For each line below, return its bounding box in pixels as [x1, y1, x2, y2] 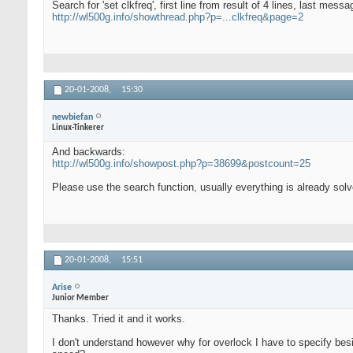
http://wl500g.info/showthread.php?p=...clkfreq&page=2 [52, 11, 303, 24]
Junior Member [52, 293, 109, 303]
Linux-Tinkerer [52, 123, 104, 132]
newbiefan [52, 112, 93, 122]
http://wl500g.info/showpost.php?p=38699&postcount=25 [52, 158, 310, 170]
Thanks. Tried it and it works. [52, 313, 185, 325]
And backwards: [52, 146, 125, 158]
